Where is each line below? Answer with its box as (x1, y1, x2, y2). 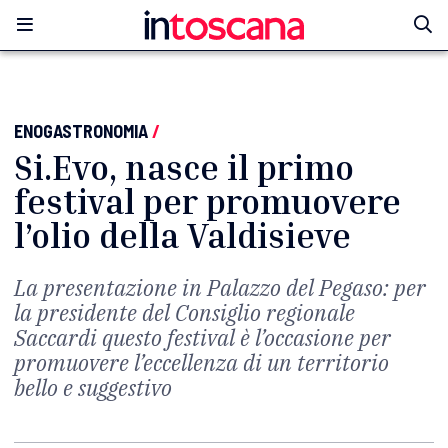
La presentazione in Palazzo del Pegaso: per (14, 273, 426, 302)
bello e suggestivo (14, 373, 172, 402)
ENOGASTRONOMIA (14, 120, 148, 142)
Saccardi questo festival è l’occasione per (14, 323, 391, 352)
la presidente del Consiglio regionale (14, 298, 355, 327)
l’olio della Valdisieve (14, 215, 351, 256)
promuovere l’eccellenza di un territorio (14, 348, 389, 377)
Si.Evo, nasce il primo (14, 147, 354, 188)
